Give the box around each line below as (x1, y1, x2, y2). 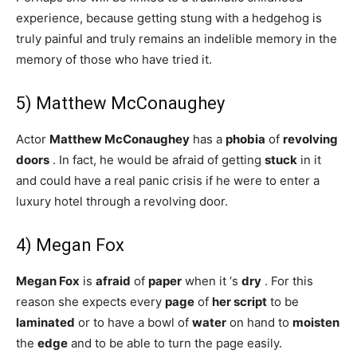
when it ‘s (182, 273, 241, 288)
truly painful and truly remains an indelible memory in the (16, 31, 337, 46)
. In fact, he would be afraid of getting (49, 152, 265, 167)
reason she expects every (16, 294, 165, 309)
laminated (16, 315, 75, 330)
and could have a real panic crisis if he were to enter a (16, 173, 320, 188)
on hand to (226, 315, 292, 330)
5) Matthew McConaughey (16, 93, 225, 113)
